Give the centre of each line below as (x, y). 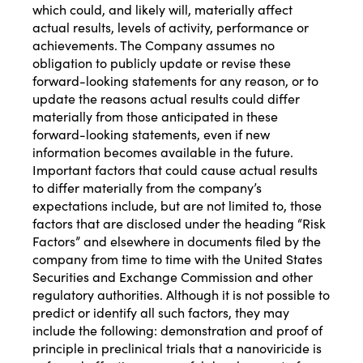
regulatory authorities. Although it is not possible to (181, 295)
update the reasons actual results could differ (166, 98)
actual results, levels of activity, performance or (171, 27)
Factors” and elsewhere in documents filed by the (177, 241)
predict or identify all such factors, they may (161, 312)
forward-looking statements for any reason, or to (175, 81)
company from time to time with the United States (177, 259)
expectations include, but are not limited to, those (177, 205)
